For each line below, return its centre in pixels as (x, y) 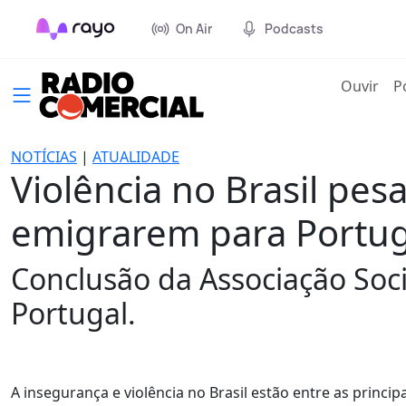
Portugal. (73, 313)
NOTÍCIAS (44, 157)
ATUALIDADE (136, 157)
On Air (194, 29)
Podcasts (294, 29)
